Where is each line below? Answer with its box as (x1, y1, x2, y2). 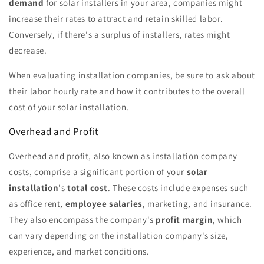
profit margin (156, 213, 213, 225)
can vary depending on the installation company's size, (9, 229, 229, 241)
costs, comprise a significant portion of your (9, 166, 187, 177)
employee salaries (65, 197, 143, 209)
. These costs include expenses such (108, 181, 249, 193)
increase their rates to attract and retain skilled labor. (9, 12, 223, 24)
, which (213, 213, 242, 225)
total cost (67, 181, 108, 193)
